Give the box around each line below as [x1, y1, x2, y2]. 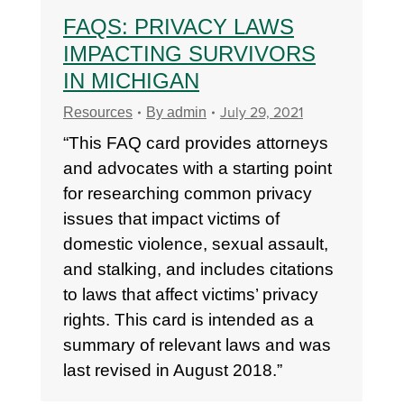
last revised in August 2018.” [63, 361, 282, 380]
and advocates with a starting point [63, 159, 332, 178]
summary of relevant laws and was [63, 335, 331, 354]
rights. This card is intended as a [63, 310, 314, 329]
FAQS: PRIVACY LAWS [63, 14, 294, 39]
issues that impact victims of [63, 209, 280, 228]
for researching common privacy [63, 184, 312, 203]
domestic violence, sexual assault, [63, 234, 328, 253]
